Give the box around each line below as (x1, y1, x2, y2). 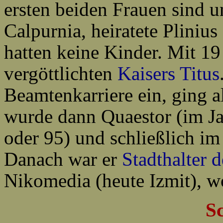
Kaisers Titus (117, 63, 220, 84)
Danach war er (4, 148, 122, 170)
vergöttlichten (4, 63, 117, 84)
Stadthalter (122, 148, 207, 170)
